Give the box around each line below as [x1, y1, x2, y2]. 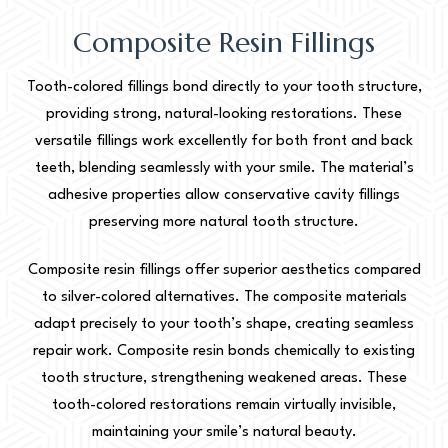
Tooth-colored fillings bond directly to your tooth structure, [26, 79, 422, 95]
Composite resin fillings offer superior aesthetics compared [27, 262, 421, 278]
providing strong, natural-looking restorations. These [46, 106, 402, 122]
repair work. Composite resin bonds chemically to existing [33, 343, 415, 359]
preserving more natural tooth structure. [89, 214, 359, 230]
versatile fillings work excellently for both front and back [35, 133, 413, 149]
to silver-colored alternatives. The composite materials [41, 289, 407, 305]
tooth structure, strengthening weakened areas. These [41, 370, 407, 386]
